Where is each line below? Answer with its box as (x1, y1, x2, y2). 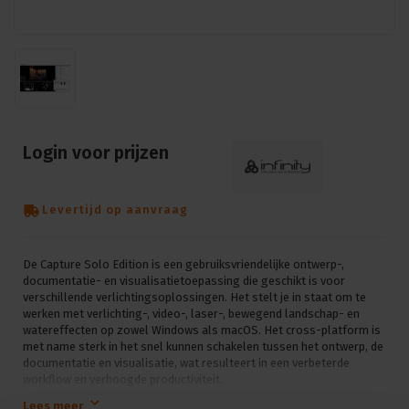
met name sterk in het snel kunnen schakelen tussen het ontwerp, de (23, 339, 383, 353)
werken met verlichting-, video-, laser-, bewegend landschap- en (23, 306, 360, 320)
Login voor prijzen (23, 142, 169, 164)
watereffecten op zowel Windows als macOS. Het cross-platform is (23, 322, 381, 337)
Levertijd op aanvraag (42, 203, 188, 217)
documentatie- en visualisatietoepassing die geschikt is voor (23, 273, 345, 288)
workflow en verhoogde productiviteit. (23, 372, 223, 386)
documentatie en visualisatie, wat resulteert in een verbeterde (23, 355, 350, 370)
